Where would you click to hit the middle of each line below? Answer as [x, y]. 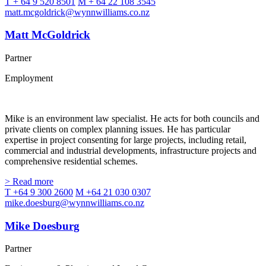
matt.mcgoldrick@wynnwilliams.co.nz [77, 12]
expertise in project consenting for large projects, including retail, [126, 140]
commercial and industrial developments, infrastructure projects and [131, 151]
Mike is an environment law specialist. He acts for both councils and [132, 119]
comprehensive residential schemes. [71, 161]
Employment [29, 78]
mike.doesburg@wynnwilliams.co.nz [75, 203]
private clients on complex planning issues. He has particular [118, 129]
